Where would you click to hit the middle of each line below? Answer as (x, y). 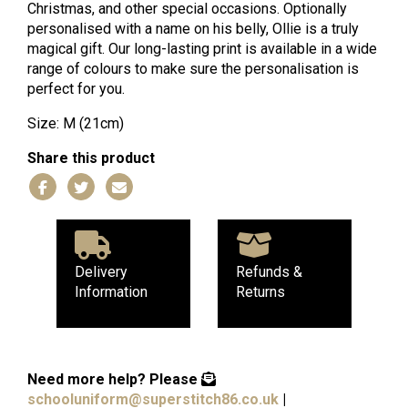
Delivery (101, 271)
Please (173, 379)
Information (111, 291)
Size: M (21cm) (76, 123)
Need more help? (87, 379)
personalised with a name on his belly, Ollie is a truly (193, 28)
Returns (260, 291)
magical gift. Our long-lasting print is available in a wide (202, 48)
